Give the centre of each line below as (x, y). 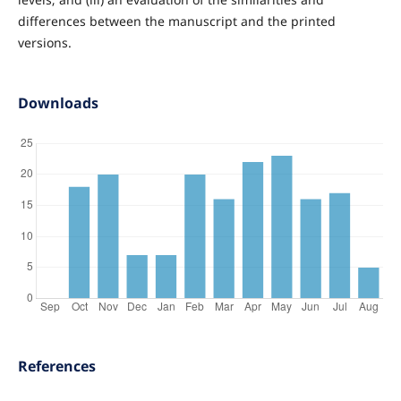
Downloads (58, 103)
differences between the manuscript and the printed (176, 21)
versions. (44, 43)
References (56, 367)
